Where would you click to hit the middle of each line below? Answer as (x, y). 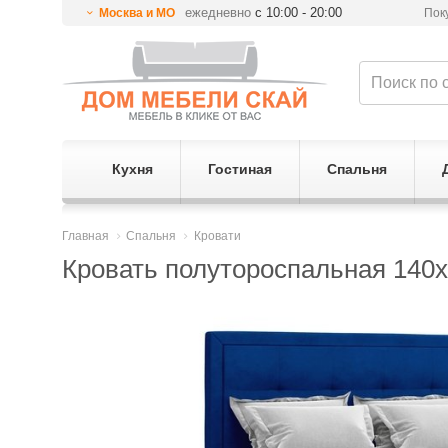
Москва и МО (136, 13)
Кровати (217, 236)
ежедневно (218, 12)
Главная (85, 236)
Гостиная (239, 169)
